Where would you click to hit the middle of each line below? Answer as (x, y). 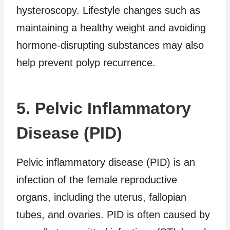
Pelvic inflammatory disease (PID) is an (106, 162)
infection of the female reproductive (97, 179)
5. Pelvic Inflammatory (104, 108)
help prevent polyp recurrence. (86, 62)
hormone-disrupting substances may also (110, 45)
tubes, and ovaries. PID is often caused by (113, 214)
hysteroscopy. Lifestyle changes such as (108, 10)
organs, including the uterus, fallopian (101, 197)
